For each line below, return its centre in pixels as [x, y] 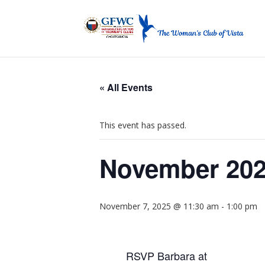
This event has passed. [143, 125]
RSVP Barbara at [167, 256]
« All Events [126, 87]
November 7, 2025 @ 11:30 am [159, 206]
